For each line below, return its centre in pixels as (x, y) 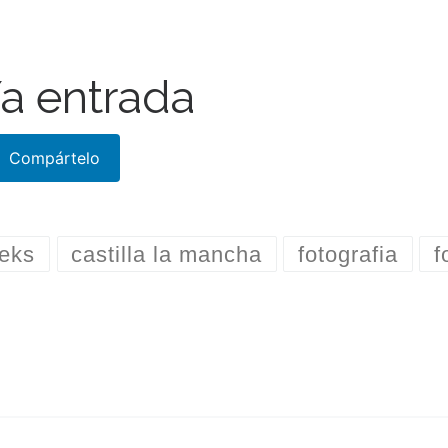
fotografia (347, 254)
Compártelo (54, 157)
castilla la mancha (167, 254)
